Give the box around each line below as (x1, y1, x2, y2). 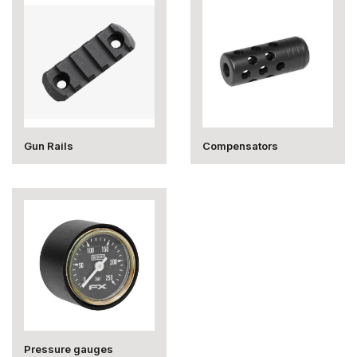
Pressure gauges (24, 343, 113, 355)
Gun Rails (24, 139, 73, 152)
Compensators (202, 139, 278, 152)
